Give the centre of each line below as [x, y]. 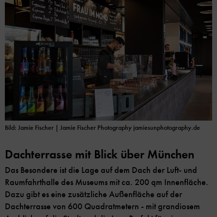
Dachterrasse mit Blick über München [100, 155]
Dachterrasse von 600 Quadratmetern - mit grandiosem [102, 207]
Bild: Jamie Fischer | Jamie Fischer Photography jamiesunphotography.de [102, 128]
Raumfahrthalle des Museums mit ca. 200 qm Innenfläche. [107, 182]
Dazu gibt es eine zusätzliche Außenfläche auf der [93, 194]
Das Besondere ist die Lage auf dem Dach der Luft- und [101, 170]
